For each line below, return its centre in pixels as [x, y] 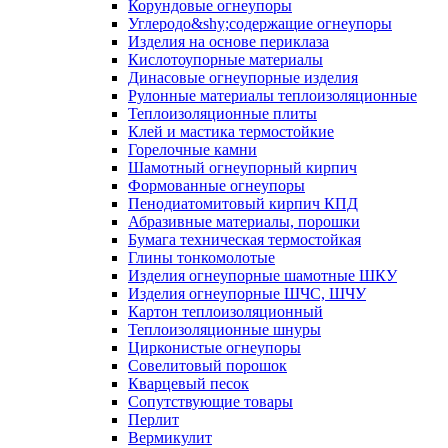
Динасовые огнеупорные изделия [243, 77]
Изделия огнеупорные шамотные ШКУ [262, 275]
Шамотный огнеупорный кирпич [242, 167]
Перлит [153, 419]
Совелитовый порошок [207, 365]
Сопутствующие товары [210, 401]
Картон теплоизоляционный [225, 311]
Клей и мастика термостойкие [231, 131]
